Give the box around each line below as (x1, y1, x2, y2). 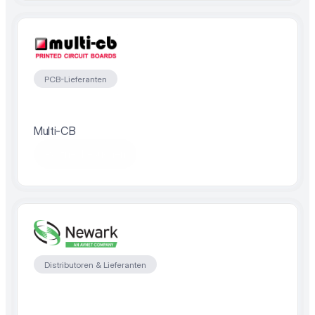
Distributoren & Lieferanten (44, 259, 146, 270)
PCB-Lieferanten (44, 73, 107, 84)
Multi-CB (34, 124, 76, 138)
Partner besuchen (45, 148, 126, 160)
